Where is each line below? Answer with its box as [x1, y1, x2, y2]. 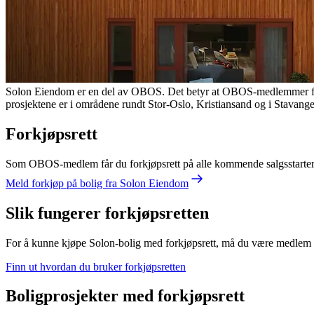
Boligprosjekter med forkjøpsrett [6, 287, 245, 306]
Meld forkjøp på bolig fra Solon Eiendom [6, 177, 189, 189]
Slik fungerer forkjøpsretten [6, 203, 209, 222]
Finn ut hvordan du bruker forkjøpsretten [6, 260, 186, 273]
